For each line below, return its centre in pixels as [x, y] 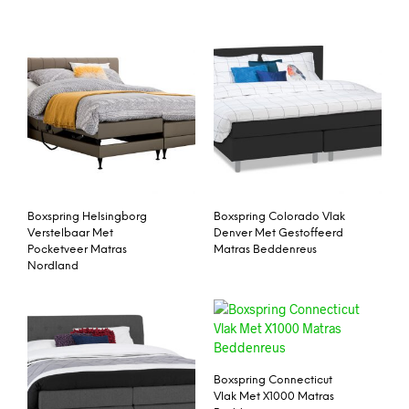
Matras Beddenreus [265, 250]
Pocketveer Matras [77, 250]
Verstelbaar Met [70, 234]
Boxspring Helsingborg [87, 217]
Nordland [53, 267]
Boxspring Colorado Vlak [279, 217]
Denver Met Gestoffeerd [278, 234]
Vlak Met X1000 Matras [274, 397]
